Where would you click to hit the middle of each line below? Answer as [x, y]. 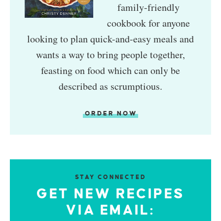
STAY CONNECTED [110, 177]
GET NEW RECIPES [110, 194]
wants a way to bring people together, [110, 54]
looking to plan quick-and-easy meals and [110, 38]
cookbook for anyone [148, 23]
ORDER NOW [111, 113]
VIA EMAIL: [110, 210]
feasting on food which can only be [110, 70]
